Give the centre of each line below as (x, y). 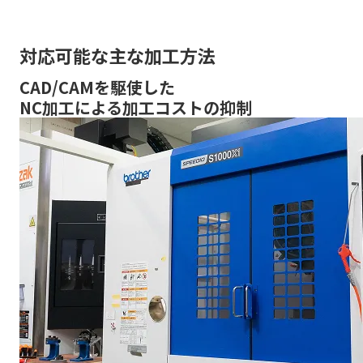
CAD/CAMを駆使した (97, 87)
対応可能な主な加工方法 (117, 56)
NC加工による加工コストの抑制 (136, 107)
